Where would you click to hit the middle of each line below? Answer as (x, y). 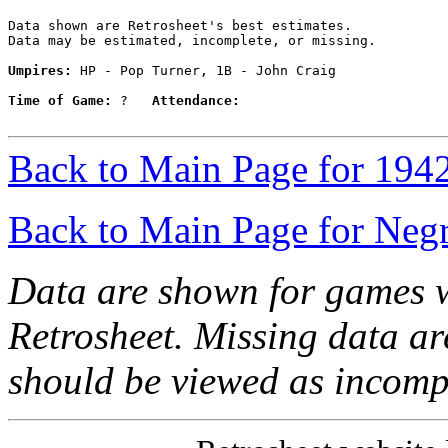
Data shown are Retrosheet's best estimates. (180, 26)
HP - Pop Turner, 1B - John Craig (204, 71)
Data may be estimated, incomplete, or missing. (192, 41)
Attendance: (196, 101)
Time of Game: (60, 101)
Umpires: (40, 71)
